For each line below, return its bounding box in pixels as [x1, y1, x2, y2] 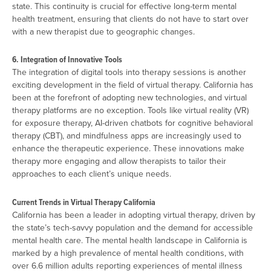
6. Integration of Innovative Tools [12, 53, 122, 67]
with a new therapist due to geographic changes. [12, 25, 195, 38]
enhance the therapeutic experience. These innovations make [12, 142, 244, 155]
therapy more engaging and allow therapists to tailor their [12, 155, 226, 168]
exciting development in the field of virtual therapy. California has [12, 79, 253, 91]
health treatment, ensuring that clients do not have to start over [12, 12, 249, 25]
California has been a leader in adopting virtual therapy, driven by [12, 208, 255, 221]
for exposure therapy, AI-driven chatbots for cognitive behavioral [12, 117, 253, 129]
